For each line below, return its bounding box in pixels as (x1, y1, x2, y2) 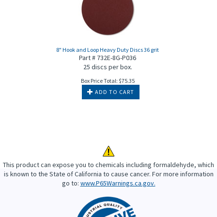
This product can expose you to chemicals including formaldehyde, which (3, 160, 214, 170)
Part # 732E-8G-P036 (79, 53, 136, 62)
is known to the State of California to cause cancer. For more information (3, 170, 214, 179)
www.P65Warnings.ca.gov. (80, 179, 155, 188)
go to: (62, 179, 80, 188)
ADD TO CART (93, 88, 134, 96)
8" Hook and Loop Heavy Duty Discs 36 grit (56, 46, 159, 54)
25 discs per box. (83, 62, 132, 72)
